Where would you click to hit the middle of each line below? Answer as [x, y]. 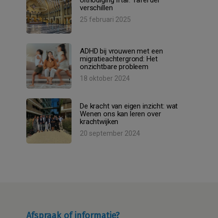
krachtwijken [99, 121]
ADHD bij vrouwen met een [121, 51]
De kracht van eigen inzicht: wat [129, 106]
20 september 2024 [110, 133]
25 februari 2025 [105, 19]
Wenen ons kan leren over [120, 114]
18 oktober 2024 [105, 78]
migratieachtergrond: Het [119, 59]
